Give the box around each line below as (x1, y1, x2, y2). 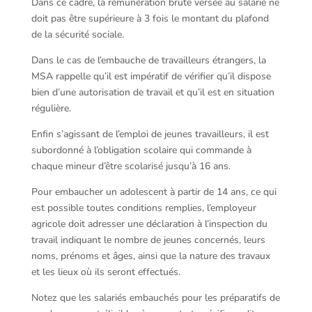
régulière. (31, 102, 71, 115)
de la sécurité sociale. (31, 28, 124, 41)
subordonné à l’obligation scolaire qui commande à (31, 143, 251, 157)
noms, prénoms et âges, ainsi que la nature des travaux (31, 249, 270, 263)
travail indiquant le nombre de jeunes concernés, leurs (31, 233, 265, 247)
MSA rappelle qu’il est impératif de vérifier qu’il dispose (31, 70, 271, 83)
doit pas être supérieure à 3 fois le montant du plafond (31, 12, 269, 25)
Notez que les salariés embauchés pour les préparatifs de (31, 291, 280, 304)
